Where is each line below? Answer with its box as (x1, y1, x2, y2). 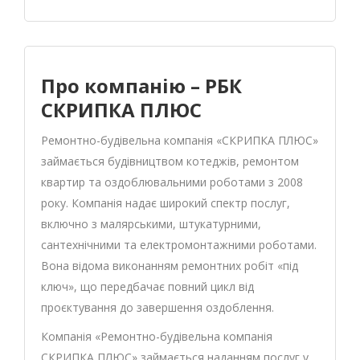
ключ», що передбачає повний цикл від (41, 279, 254, 294)
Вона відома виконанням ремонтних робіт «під (41, 258, 298, 273)
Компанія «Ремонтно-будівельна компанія (41, 329, 272, 344)
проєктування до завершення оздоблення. (41, 300, 274, 315)
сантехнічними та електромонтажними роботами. (41, 237, 317, 252)
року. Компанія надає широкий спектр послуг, (41, 195, 290, 211)
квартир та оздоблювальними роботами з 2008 (41, 174, 303, 190)
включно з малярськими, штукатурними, (41, 216, 261, 231)
